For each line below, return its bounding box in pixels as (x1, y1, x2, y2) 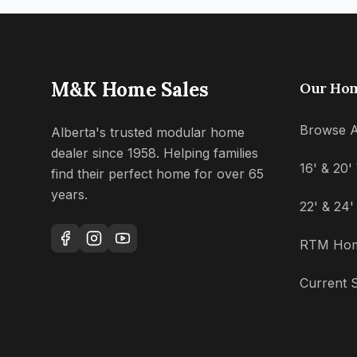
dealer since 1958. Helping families (51, 145, 258, 162)
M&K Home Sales (51, 77, 209, 103)
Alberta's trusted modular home (51, 124, 245, 141)
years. (51, 186, 88, 203)
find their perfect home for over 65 (51, 166, 264, 182)
